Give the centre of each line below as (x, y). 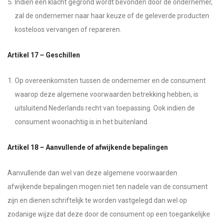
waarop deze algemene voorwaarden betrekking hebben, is (107, 94)
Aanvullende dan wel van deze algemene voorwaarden (92, 173)
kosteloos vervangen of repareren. (68, 29)
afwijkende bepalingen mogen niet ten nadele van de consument (108, 187)
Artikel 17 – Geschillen (44, 55)
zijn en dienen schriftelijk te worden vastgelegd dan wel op (97, 200)
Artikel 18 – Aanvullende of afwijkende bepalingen (88, 147)
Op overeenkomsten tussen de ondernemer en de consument (110, 81)
